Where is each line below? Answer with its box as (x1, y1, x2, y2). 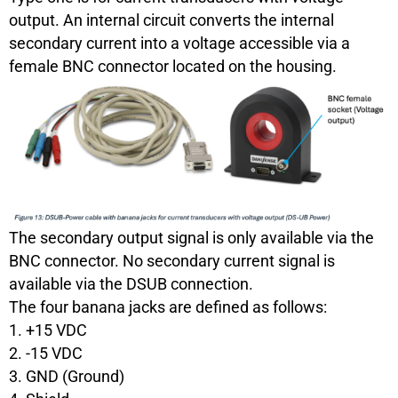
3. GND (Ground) (9, 366, 124, 386)
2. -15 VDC (9, 343, 83, 362)
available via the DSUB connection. (9, 274, 253, 293)
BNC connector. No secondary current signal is (9, 251, 335, 270)
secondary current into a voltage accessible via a (9, 33, 350, 52)
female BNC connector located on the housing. (9, 56, 337, 76)
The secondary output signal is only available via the (9, 227, 374, 247)
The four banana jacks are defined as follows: (9, 297, 327, 316)
